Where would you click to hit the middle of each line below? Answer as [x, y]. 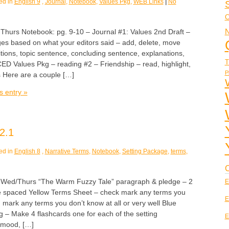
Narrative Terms [67, 152]
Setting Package [145, 152]
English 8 [27, 152]
